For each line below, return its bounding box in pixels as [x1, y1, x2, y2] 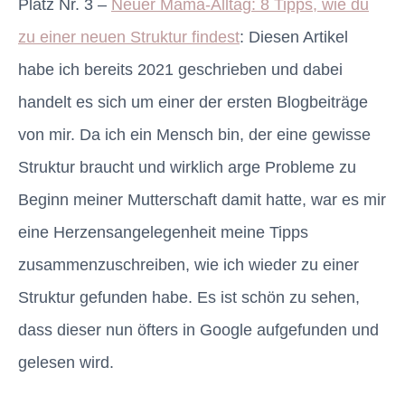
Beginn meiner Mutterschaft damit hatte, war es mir [18, 191, 386, 210]
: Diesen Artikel [240, 28, 348, 47]
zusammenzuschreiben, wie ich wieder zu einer [18, 256, 359, 275]
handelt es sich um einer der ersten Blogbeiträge [18, 93, 368, 112]
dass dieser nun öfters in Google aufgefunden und [18, 321, 379, 340]
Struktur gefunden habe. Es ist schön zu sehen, [18, 288, 360, 307]
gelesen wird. [18, 353, 114, 372]
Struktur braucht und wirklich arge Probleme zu [18, 158, 356, 177]
